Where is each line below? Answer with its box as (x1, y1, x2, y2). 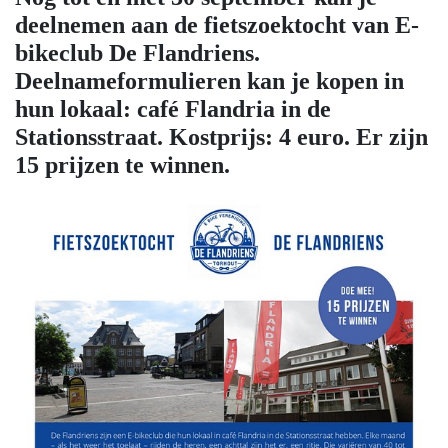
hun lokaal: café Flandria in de (15, 96, 331, 123)
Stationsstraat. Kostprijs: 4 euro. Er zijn (15, 124, 428, 151)
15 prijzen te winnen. (15, 152, 230, 179)
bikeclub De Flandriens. (15, 40, 260, 67)
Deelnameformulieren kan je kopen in (15, 68, 404, 95)
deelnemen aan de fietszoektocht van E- (15, 12, 419, 39)
